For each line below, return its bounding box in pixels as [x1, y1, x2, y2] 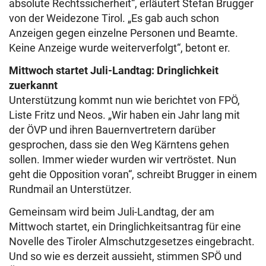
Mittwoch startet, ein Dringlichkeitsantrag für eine [9, 220, 241, 233]
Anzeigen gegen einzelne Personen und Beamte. [9, 27, 238, 40]
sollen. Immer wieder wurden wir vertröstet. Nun [9, 153, 236, 166]
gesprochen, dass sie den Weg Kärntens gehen [9, 138, 229, 151]
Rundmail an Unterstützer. [9, 183, 132, 196]
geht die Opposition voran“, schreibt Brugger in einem [9, 168, 257, 181]
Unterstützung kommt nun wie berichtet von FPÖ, [9, 94, 240, 107]
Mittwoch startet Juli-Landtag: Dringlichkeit [9, 64, 218, 77]
